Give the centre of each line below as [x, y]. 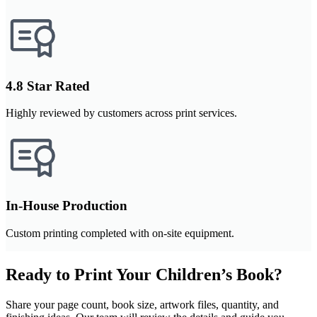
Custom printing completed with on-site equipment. [120, 233]
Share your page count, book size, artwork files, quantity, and [142, 304]
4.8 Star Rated [48, 86]
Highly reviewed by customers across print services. [121, 113]
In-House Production [67, 206]
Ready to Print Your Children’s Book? [144, 274]
